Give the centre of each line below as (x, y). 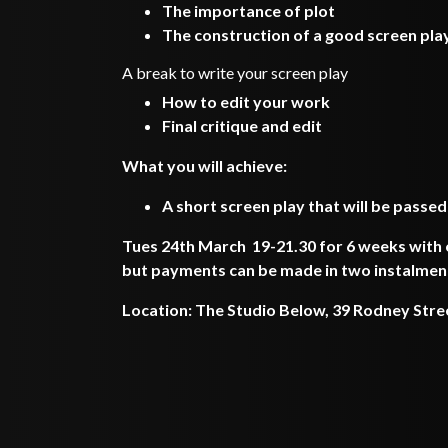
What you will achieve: (204, 165)
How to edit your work (246, 101)
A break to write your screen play (235, 72)
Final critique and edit (242, 125)
